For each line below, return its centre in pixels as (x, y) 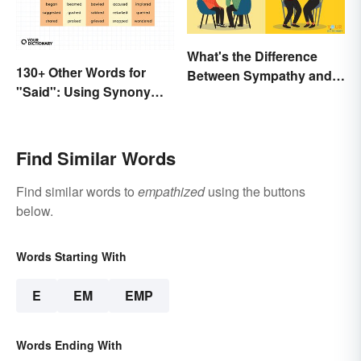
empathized (171, 192)
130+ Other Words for (81, 73)
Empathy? (218, 94)
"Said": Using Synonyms (93, 92)
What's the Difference (252, 56)
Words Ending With (69, 345)
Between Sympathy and (259, 75)
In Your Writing (61, 111)
